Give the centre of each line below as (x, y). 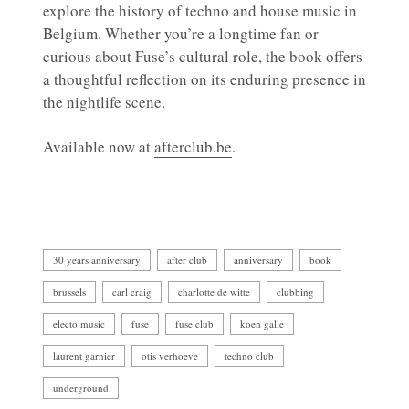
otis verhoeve (170, 356)
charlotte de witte (214, 292)
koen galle (262, 324)
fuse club (194, 324)
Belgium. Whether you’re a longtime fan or (181, 34)
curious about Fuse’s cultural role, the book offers (203, 57)
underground (81, 388)
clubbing (295, 292)
